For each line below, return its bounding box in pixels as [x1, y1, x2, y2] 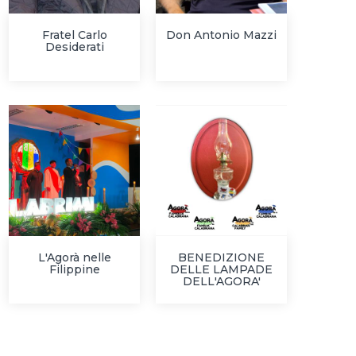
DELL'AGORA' [182, 274, 261, 288]
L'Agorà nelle [37, 250, 111, 265]
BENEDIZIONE [178, 250, 265, 265]
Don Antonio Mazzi [166, 28, 277, 42]
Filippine [48, 262, 100, 277]
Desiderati [44, 40, 104, 54]
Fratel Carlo [41, 28, 107, 42]
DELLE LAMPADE [170, 262, 273, 277]
